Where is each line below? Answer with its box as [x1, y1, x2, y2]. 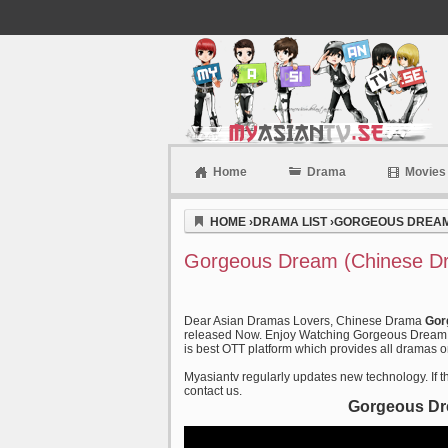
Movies [405, 165, 446, 179]
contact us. [184, 384, 242, 398]
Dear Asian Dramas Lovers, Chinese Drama [184, 314, 425, 328]
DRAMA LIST [253, 215, 327, 229]
